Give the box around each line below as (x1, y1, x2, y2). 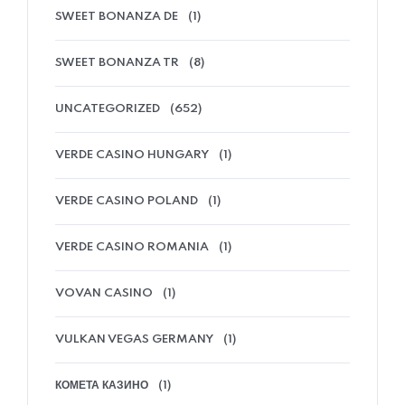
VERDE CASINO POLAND (55, 195, 198, 208)
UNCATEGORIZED (55, 103, 160, 116)
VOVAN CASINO (55, 287, 153, 300)
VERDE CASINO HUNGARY (55, 149, 209, 162)
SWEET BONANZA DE (55, 11, 178, 24)
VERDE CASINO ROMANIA (55, 241, 209, 254)
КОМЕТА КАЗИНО (55, 380, 148, 392)
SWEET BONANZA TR (55, 57, 179, 70)
